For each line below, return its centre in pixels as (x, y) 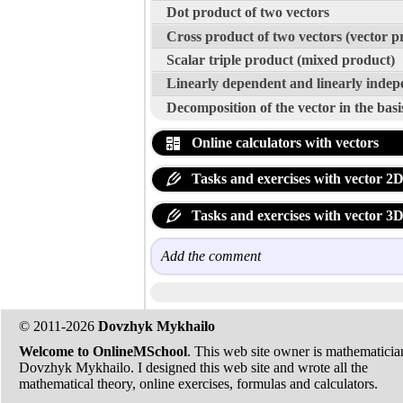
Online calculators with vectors (283, 142)
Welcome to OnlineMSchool (103, 351)
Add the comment (211, 255)
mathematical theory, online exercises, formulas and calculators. (198, 384)
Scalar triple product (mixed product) (281, 59)
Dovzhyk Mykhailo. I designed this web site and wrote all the (193, 367)
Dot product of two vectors (248, 13)
